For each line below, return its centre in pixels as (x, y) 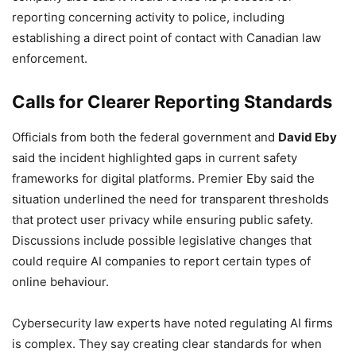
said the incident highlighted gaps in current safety (155, 158)
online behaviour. (60, 282)
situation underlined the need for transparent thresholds (170, 199)
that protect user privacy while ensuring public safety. (163, 220)
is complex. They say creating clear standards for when (167, 344)
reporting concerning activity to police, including (148, 17)
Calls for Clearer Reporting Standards (172, 102)
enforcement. (50, 59)
